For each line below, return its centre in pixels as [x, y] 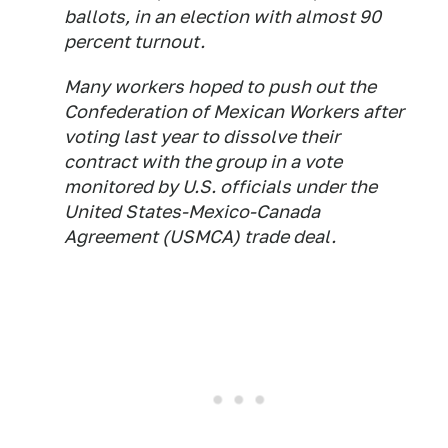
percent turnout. [134, 41]
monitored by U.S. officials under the [220, 186]
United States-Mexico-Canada [192, 211]
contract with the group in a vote [203, 161]
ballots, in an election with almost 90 [222, 16]
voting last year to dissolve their [202, 136]
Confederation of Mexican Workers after [234, 111]
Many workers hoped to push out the [220, 86]
